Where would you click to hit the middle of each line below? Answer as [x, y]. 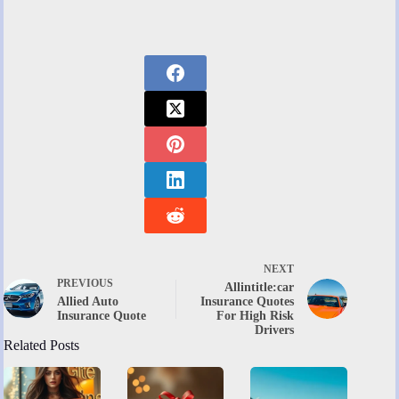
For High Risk [256, 316]
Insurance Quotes [248, 302]
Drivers [275, 330]
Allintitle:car [260, 288]
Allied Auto [88, 302]
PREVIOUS [85, 284]
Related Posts [41, 346]
